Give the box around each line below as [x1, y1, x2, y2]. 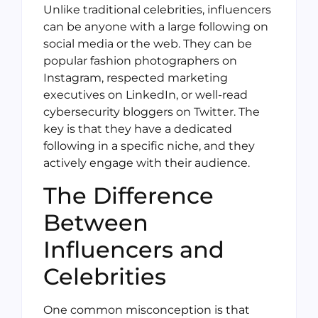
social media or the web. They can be [43, 37, 252, 51]
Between [43, 208, 148, 236]
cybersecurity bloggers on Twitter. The [43, 105, 260, 119]
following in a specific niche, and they [43, 139, 255, 153]
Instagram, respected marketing [43, 71, 228, 85]
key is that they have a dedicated [43, 122, 232, 136]
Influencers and [43, 235, 224, 263]
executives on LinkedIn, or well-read [43, 88, 248, 102]
